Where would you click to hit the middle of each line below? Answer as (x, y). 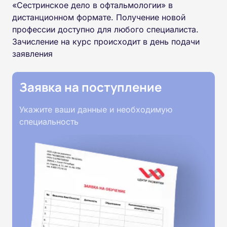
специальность (49, 121)
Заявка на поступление (90, 87)
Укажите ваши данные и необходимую (96, 109)
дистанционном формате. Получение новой (99, 17)
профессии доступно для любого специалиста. (105, 29)
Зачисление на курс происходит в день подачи (106, 41)
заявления (32, 53)
